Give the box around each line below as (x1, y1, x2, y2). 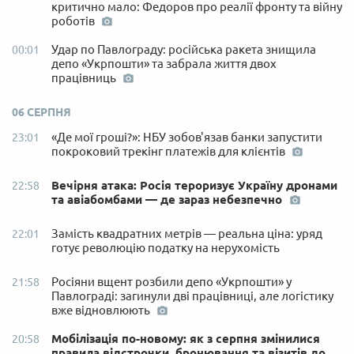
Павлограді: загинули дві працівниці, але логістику (51, 289, 333, 303)
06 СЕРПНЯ (12, 106, 71, 119)
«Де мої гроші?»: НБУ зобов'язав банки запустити (51, 130, 322, 145)
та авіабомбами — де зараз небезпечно (51, 193, 285, 207)
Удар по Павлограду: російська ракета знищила (51, 43, 316, 57)
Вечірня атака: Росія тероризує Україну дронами (51, 179, 337, 193)
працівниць (51, 71, 119, 85)
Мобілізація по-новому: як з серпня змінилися (51, 332, 320, 346)
